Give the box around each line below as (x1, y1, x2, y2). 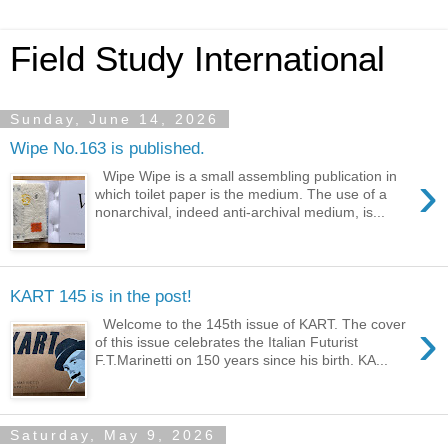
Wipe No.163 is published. (10, 137, 205, 158)
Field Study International (10, 40, 385, 78)
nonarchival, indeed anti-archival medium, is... (95, 204, 386, 221)
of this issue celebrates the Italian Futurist (95, 334, 359, 351)
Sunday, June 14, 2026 (10, 111, 219, 127)
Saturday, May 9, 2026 (10, 427, 216, 443)
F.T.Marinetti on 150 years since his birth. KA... (95, 352, 389, 369)
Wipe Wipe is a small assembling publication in (95, 168, 398, 185)
